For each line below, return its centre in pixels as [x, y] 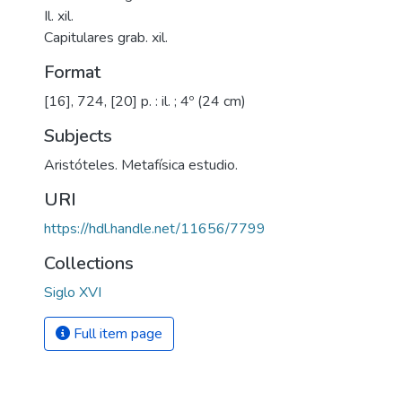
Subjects [78, 136]
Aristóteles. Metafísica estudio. [141, 165]
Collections [89, 263]
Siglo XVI [73, 293]
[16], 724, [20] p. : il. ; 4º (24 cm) [145, 101]
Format [72, 72]
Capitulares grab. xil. [106, 38]
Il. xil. [59, 16]
